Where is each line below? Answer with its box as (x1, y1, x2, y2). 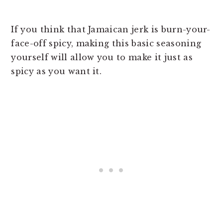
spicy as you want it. (11, 66, 102, 76)
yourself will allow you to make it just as (11, 52, 193, 62)
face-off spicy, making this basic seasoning (11, 38, 202, 48)
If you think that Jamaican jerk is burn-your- (11, 24, 211, 34)
